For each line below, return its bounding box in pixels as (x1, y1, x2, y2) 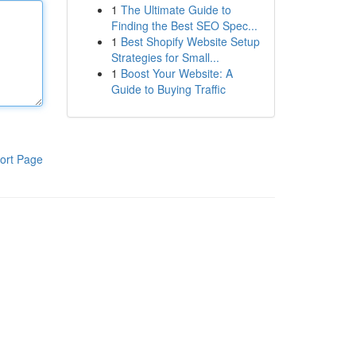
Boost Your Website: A (120, 65, 233, 81)
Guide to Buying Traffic (110, 81, 226, 97)
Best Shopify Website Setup (120, 33, 260, 49)
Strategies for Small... (110, 49, 219, 65)
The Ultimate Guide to (120, 2, 231, 17)
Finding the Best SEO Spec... (110, 17, 257, 33)
